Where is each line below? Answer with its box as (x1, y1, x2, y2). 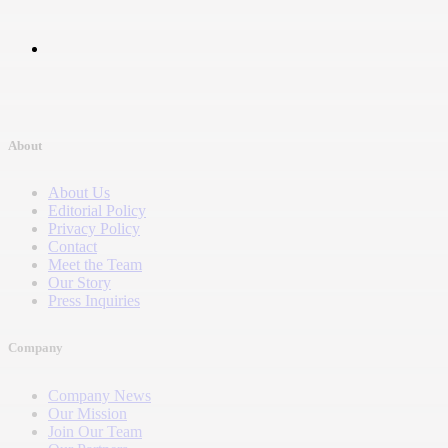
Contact (48, 238, 97, 256)
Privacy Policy (48, 220, 140, 238)
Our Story (48, 274, 111, 292)
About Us (48, 184, 110, 202)
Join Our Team (48, 422, 142, 440)
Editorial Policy (48, 202, 146, 220)
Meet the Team (48, 256, 142, 274)
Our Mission (48, 404, 127, 422)
